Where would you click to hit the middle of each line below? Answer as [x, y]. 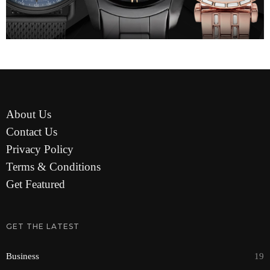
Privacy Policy [40, 149]
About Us [29, 114]
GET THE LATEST [43, 226]
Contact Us [32, 131]
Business [23, 256]
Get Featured [36, 184]
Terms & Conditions [53, 166]
